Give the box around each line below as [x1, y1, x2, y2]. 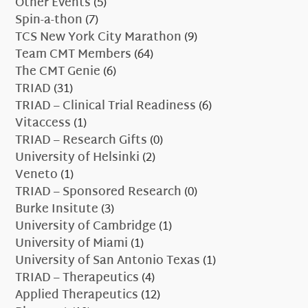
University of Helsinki [15, 147, 140, 169]
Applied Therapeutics [15, 285, 139, 307]
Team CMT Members [15, 44, 132, 66]
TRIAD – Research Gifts [15, 130, 148, 152]
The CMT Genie [15, 61, 101, 83]
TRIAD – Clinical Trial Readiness [15, 96, 197, 118]
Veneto [15, 164, 58, 186]
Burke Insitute [15, 199, 99, 221]
